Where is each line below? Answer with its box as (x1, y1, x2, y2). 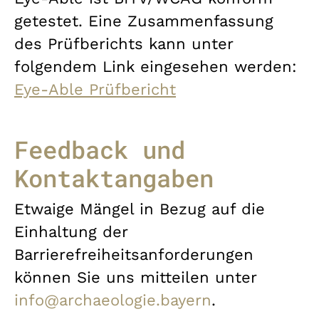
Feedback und (14, 132, 185, 165)
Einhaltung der (14, 222, 127, 241)
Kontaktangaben (14, 161, 214, 194)
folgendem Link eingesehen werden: (14, 57, 297, 75)
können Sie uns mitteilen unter (14, 268, 256, 286)
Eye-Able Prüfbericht (14, 80, 176, 98)
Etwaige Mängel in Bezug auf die (14, 199, 265, 218)
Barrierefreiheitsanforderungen (14, 245, 253, 263)
